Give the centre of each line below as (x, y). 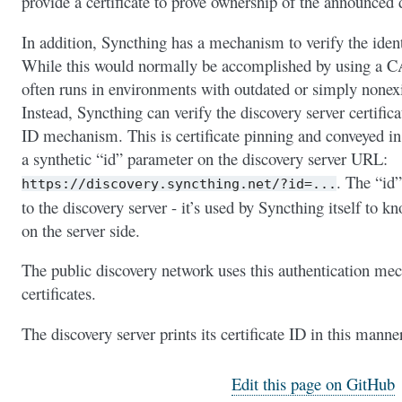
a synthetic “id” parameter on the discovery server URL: (205, 158)
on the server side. (81, 230)
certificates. (59, 293)
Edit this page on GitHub (313, 383)
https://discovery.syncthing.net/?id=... (179, 183)
